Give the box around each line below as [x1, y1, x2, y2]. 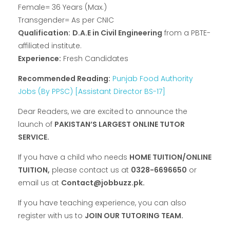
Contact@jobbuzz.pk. [61, 178, 145, 188]
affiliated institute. [18, 41, 82, 51]
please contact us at [50, 165, 131, 176]
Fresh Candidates [61, 53, 128, 64]
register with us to [18, 210, 85, 221]
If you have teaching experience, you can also [18, 198, 186, 208]
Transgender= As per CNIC [18, 15, 114, 26]
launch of [18, 119, 54, 130]
